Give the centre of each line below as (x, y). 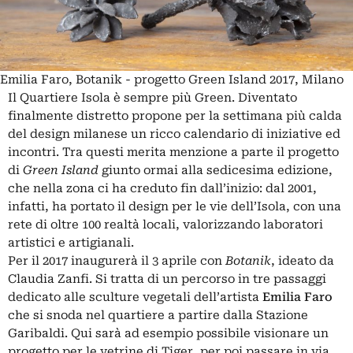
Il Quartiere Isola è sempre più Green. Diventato (152, 97)
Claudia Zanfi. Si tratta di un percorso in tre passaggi (167, 279)
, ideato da (303, 260)
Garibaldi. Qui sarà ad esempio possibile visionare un (168, 333)
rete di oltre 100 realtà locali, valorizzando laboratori (165, 224)
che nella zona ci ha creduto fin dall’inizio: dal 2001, (162, 188)
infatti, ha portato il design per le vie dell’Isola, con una (175, 206)
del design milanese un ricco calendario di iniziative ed (174, 134)
